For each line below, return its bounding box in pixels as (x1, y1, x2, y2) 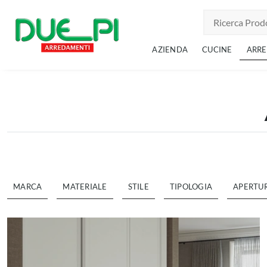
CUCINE (202, 45, 232, 54)
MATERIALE (63, 182, 107, 191)
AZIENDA (152, 45, 188, 54)
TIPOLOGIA (169, 182, 212, 191)
